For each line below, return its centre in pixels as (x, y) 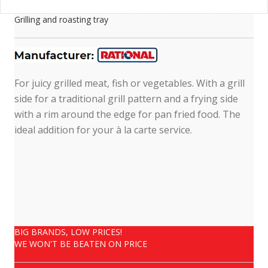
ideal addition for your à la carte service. (103, 130)
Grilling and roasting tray (61, 19)
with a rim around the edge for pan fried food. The (127, 114)
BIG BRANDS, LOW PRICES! (68, 232)
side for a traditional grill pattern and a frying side (126, 98)
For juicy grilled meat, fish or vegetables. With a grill (130, 83)
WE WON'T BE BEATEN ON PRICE (81, 243)
